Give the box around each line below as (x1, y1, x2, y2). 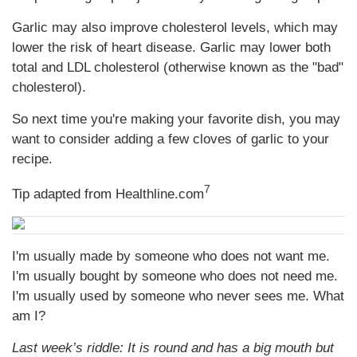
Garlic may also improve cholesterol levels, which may (12, 20, 338, 36)
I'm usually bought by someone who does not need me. (12, 269, 338, 284)
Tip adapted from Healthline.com (12, 186, 204, 202)
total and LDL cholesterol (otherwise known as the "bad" (12, 60, 343, 76)
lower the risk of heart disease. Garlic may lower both (12, 40, 331, 56)
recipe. (12, 151, 53, 167)
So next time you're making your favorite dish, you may (12, 112, 340, 127)
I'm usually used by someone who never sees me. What (12, 288, 344, 304)
